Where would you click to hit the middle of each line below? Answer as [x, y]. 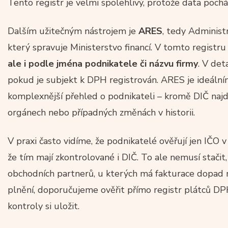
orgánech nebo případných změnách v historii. [101, 112]
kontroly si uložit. [44, 206]
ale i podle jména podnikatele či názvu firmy [103, 63]
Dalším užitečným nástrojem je [73, 31]
